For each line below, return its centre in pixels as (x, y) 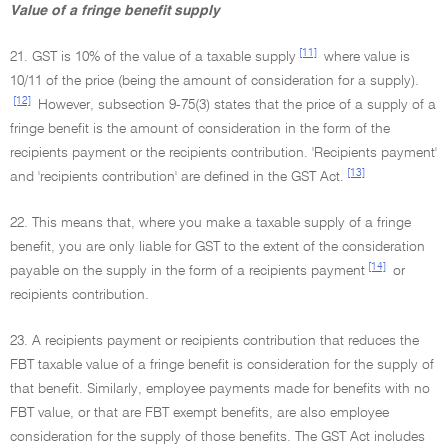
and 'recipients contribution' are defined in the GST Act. (177, 177)
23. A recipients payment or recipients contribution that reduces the (214, 341)
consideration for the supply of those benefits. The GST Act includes (217, 437)
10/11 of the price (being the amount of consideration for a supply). (214, 81)
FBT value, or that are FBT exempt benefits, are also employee (199, 413)
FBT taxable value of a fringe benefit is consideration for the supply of (222, 365)
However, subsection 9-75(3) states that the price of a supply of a (235, 105)
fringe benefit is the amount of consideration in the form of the (200, 129)
